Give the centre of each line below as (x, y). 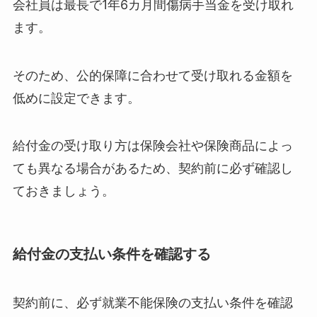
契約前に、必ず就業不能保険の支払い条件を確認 (152, 302)
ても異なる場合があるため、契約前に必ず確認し (152, 168)
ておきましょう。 (63, 191)
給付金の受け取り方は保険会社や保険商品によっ (152, 146)
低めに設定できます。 (76, 98)
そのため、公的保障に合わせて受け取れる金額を (152, 75)
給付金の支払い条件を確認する (111, 254)
